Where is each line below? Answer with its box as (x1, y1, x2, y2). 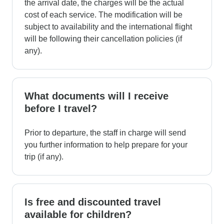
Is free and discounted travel (24, 196, 161, 207)
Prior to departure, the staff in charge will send (24, 128, 186, 137)
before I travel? (24, 102, 97, 114)
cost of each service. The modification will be (24, 10, 182, 19)
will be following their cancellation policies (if (24, 34, 182, 43)
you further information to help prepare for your (24, 140, 187, 149)
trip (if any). (24, 152, 63, 161)
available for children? (24, 208, 131, 220)
